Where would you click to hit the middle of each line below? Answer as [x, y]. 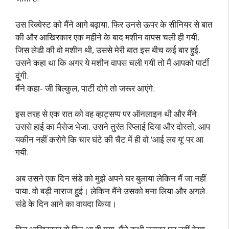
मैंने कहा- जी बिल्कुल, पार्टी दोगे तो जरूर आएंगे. [85, 88]
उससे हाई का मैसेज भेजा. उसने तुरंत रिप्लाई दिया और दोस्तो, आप [113, 127]
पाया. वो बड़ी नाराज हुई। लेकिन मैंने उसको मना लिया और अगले [110, 191]
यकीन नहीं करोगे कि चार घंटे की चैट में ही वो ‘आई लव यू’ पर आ [109, 139]
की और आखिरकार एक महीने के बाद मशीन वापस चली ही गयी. [107, 37]
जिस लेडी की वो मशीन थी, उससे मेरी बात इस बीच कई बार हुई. [108, 50]
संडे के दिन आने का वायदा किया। [66, 203]
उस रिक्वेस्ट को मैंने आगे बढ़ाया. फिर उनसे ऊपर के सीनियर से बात [114, 24]
